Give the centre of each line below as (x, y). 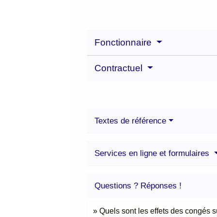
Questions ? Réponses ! (138, 186)
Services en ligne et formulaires (153, 154)
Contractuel (120, 68)
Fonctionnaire (124, 43)
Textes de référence (131, 121)
